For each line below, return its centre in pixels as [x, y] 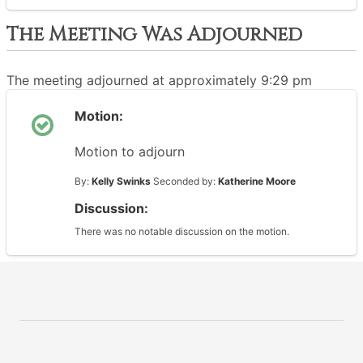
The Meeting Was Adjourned [154, 35]
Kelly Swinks [121, 181]
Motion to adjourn [130, 152]
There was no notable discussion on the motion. [182, 231]
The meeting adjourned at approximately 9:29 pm [159, 80]
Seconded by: [184, 181]
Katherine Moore [257, 181]
